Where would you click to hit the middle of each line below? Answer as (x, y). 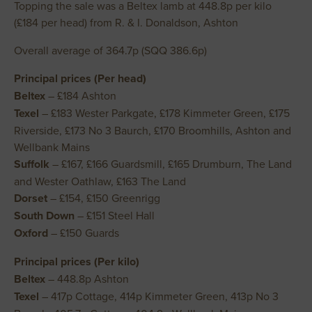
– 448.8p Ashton (87, 279)
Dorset (31, 198)
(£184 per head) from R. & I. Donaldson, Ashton (126, 22)
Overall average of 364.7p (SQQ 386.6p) (110, 50)
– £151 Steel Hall (115, 215)
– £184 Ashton (81, 95)
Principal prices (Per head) (80, 78)
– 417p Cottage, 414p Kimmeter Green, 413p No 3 (159, 296)
